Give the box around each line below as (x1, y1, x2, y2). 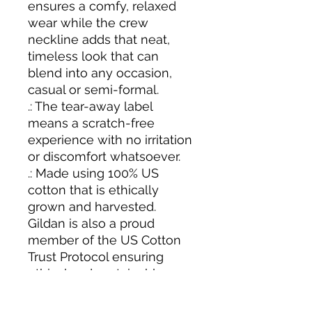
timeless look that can (28, 49, 159, 63)
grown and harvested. (28, 199, 156, 214)
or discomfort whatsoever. (28, 149, 180, 164)
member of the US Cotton (28, 233, 181, 247)
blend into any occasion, (28, 65, 172, 80)
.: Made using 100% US (28, 166, 159, 180)
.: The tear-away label (28, 99, 153, 114)
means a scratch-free (28, 116, 155, 130)
